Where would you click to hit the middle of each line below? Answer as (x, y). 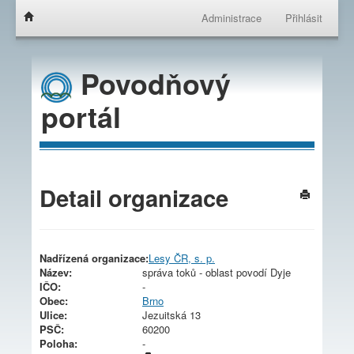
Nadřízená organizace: (94, 258)
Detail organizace (134, 197)
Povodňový (152, 83)
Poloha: (58, 343)
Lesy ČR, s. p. (182, 258)
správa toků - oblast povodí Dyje (217, 272)
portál (81, 117)
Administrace (232, 18)
